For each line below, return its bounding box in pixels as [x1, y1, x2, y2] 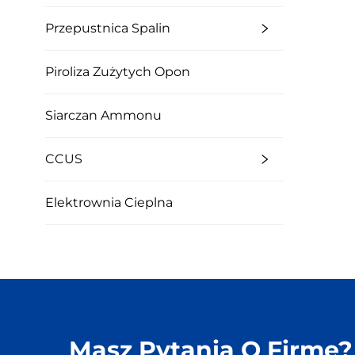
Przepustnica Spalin [45, 21, 170, 36]
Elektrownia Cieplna [45, 195, 173, 210]
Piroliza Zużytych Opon [45, 64, 190, 79]
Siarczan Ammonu [45, 108, 162, 123]
